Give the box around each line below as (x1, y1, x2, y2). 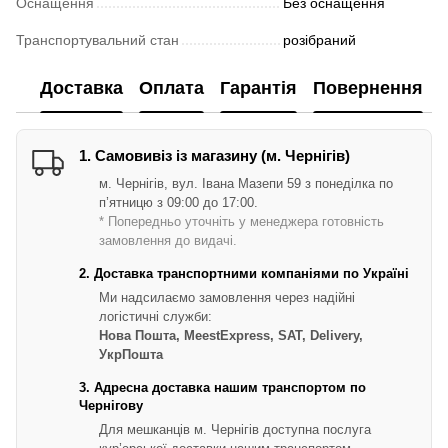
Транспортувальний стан (16, 31, 179, 48)
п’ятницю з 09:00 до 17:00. (99, 194, 258, 210)
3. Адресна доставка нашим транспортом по (79, 379, 366, 395)
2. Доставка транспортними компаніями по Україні (79, 265, 409, 281)
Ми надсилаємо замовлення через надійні (99, 289, 355, 305)
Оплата (139, 78, 204, 99)
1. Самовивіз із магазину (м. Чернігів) (79, 146, 350, 164)
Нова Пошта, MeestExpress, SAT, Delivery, (99, 327, 363, 343)
